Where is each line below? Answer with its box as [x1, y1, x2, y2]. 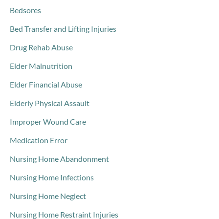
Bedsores [10, 5, 41, 15]
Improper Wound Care [10, 117, 86, 126]
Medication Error [10, 135, 67, 145]
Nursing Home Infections [10, 173, 94, 182]
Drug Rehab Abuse [10, 43, 73, 52]
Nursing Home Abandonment [10, 154, 109, 163]
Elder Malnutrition [10, 61, 72, 70]
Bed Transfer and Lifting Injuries [10, 24, 116, 33]
